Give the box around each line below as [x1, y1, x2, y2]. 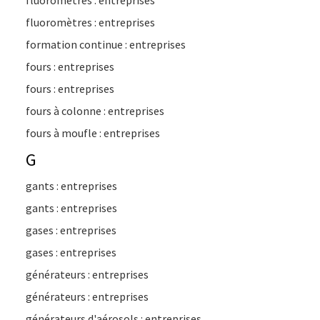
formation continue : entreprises [26, 37, 186, 51]
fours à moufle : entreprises [26, 126, 160, 140]
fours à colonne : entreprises [26, 104, 164, 118]
